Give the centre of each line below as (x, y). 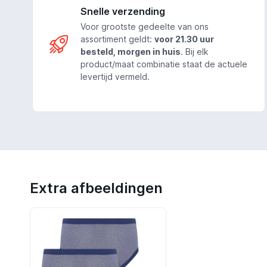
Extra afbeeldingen (96, 188)
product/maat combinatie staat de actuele (164, 64)
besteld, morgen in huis (130, 52)
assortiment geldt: (117, 39)
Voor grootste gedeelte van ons (144, 27)
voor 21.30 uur (184, 39)
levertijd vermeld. (115, 77)
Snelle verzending (122, 12)
